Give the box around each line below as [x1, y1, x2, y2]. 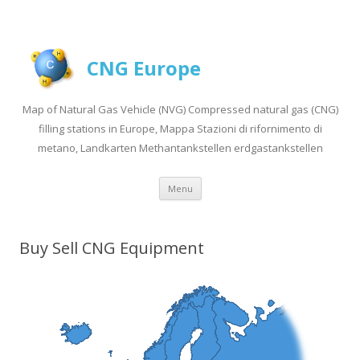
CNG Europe [87, 54, 201, 81]
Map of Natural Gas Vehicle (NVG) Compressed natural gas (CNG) [22, 101, 338, 117]
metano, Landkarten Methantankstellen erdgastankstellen [37, 140, 323, 155]
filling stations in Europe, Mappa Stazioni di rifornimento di [38, 121, 322, 136]
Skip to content [201, 174, 280, 190]
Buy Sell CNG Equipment [19, 236, 204, 259]
